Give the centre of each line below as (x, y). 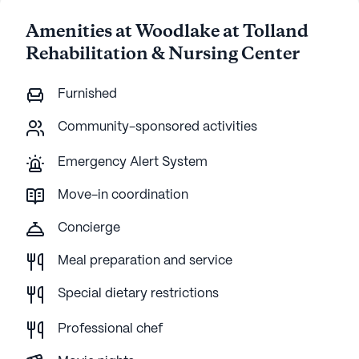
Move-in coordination (123, 195)
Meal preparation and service (145, 261)
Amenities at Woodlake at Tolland (167, 32)
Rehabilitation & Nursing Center (163, 54)
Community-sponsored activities (157, 127)
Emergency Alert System (133, 162)
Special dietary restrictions (138, 294)
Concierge (89, 228)
